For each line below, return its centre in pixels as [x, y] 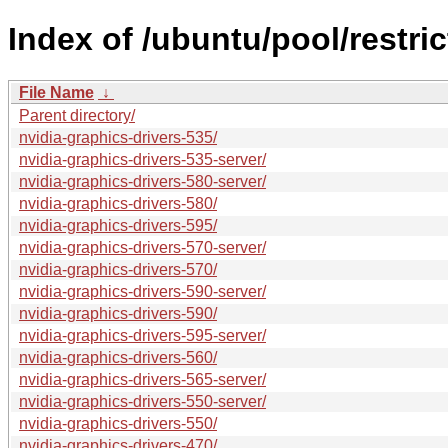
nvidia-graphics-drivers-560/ [118, 357]
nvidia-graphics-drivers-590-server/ [142, 291]
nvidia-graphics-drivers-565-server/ [142, 379]
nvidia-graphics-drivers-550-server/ [142, 401]
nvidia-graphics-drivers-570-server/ [142, 247]
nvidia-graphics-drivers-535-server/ [142, 159]
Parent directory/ [77, 115]
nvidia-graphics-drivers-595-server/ [142, 335]
